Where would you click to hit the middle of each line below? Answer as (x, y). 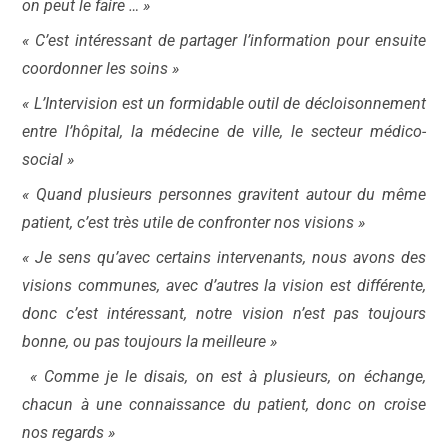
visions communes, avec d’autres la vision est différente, (224, 285)
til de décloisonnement (346, 103)
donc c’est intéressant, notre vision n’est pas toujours (224, 313)
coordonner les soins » (101, 68)
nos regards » (69, 432)
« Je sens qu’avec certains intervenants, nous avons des (224, 257)
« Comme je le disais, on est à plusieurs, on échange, (224, 376)
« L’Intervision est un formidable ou (144, 103)
